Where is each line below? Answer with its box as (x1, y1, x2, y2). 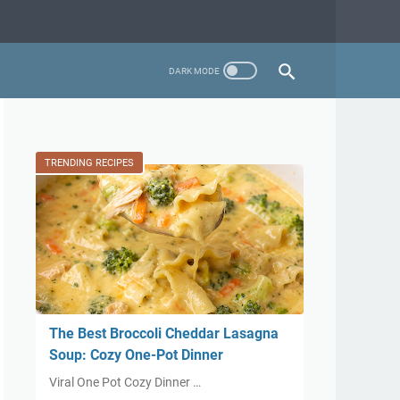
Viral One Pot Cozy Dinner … (49, 375, 201, 389)
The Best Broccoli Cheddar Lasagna (49, 325, 279, 342)
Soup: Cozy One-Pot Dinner (49, 346, 223, 363)
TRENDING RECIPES (45, 157, 134, 169)
